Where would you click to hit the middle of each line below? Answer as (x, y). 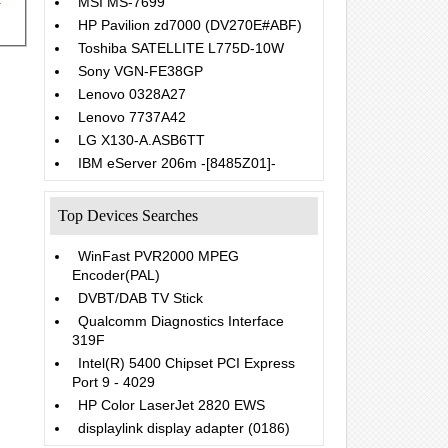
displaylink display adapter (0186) (184, 428)
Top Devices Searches (128, 215)
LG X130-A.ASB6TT (141, 140)
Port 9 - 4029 (113, 382)
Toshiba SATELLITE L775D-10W (181, 48)
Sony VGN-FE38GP (140, 71)
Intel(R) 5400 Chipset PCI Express (186, 363)
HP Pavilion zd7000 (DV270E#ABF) (190, 25)
